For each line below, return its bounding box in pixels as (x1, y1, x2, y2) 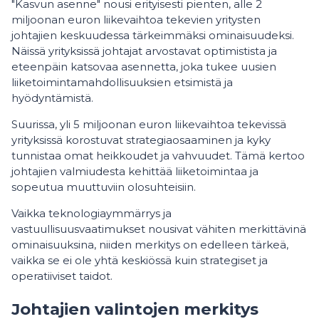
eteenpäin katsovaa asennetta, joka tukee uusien (11, 60, 276, 74)
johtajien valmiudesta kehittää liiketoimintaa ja (11, 164, 258, 179)
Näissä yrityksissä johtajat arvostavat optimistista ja (11, 44, 277, 58)
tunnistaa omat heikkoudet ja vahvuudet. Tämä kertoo (11, 149, 305, 163)
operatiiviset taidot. (11, 269, 113, 283)
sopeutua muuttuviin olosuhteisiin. (11, 180, 196, 194)
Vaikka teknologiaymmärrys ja (11, 206, 172, 221)
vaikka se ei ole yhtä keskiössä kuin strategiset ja (11, 253, 268, 268)
